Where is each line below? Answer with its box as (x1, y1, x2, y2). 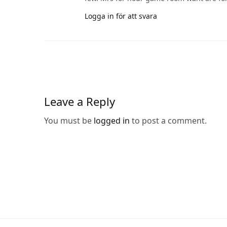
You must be (44, 115, 94, 126)
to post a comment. (130, 115, 207, 126)
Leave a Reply (44, 93, 115, 109)
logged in (94, 115, 130, 126)
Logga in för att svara (85, 11, 157, 21)
